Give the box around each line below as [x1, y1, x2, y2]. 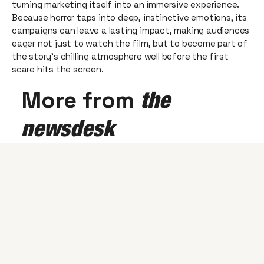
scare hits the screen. [12, 64, 104, 75]
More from [21, 86, 140, 114]
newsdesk [21, 114, 114, 141]
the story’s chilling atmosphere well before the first [12, 51, 229, 62]
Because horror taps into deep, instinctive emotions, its [12, 12, 247, 23]
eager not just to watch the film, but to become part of [12, 38, 247, 49]
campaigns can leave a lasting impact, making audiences [12, 25, 250, 36]
